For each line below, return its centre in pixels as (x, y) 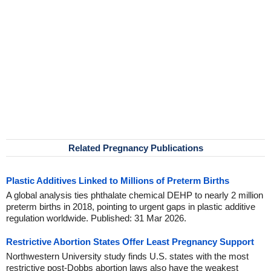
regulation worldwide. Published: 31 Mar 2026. (96, 218)
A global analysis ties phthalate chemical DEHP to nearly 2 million (135, 195)
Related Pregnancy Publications (135, 148)
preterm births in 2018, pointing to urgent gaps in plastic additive (131, 207)
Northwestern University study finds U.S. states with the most (127, 256)
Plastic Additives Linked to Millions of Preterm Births (118, 181)
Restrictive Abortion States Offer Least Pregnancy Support (130, 242)
